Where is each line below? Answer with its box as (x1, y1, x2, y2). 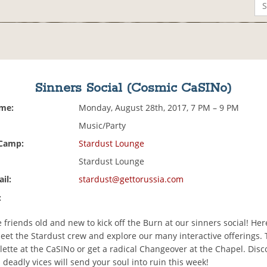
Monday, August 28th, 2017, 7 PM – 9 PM (79, 102, 240, 114)
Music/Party (79, 120, 126, 132)
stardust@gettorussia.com (79, 173, 184, 185)
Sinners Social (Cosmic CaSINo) (35, 80, 232, 97)
